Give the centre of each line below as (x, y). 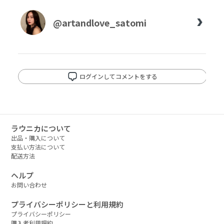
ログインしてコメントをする (118, 76)
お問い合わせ (29, 184)
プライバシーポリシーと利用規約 (67, 204)
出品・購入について (38, 137)
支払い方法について (38, 146)
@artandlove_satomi (99, 22)
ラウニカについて (41, 128)
